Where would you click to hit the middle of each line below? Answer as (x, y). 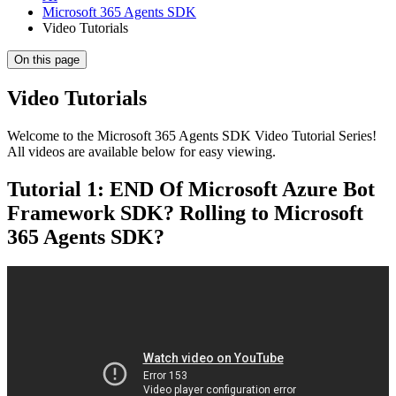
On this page (47, 59)
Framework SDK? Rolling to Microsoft (185, 213)
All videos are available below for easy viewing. (141, 151)
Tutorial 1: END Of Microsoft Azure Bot (191, 189)
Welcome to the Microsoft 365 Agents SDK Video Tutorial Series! (192, 135)
